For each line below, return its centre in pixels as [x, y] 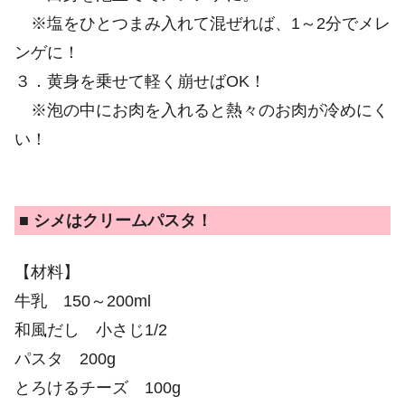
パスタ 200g [65, 358]
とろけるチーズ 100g [98, 387]
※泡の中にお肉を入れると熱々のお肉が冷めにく [202, 111]
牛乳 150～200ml [83, 301]
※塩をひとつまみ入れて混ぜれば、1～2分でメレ [202, 24]
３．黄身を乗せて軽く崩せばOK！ [140, 82]
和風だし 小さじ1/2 [91, 330]
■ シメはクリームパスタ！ [116, 220]
